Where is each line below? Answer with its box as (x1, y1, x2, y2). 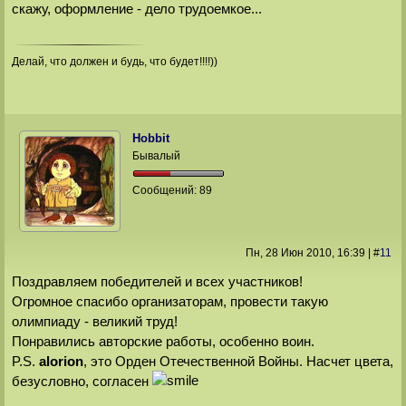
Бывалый (132, 150, 181, 163)
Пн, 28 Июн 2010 (245, 246, 332, 260)
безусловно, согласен (11, 372, 152, 389)
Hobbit (132, 131, 170, 146)
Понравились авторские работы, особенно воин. (11, 333, 314, 349)
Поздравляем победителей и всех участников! (11, 273, 303, 289)
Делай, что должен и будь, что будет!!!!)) (11, 54, 217, 68)
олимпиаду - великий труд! (11, 313, 178, 329)
